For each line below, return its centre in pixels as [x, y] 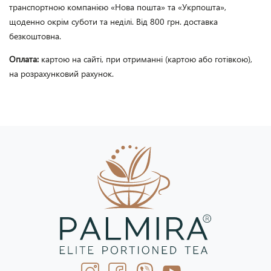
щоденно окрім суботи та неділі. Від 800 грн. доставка [113, 21]
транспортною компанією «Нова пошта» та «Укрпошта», [118, 7]
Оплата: [25, 59]
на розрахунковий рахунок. [61, 73]
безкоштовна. [35, 36]
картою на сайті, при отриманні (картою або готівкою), [147, 59]
